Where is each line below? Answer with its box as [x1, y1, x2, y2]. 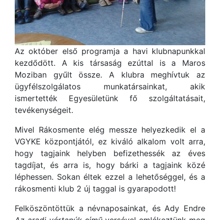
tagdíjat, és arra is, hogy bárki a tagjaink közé [15, 160, 205, 170]
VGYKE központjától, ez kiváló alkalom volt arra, [15, 137, 205, 146]
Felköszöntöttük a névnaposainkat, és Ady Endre [15, 203, 205, 213]
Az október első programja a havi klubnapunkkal [15, 46, 205, 56]
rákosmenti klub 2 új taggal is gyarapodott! [15, 184, 176, 193]
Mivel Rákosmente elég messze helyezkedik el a [15, 125, 205, 135]
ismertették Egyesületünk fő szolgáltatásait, [15, 93, 205, 103]
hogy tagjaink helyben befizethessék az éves [15, 148, 205, 158]
